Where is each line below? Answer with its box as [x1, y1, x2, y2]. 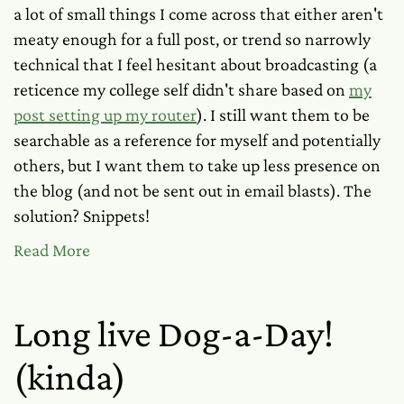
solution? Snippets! [14, 206, 150, 225]
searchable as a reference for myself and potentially [14, 130, 381, 150]
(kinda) [14, 355, 126, 398]
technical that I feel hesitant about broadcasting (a [14, 54, 377, 74]
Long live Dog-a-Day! [14, 312, 334, 354]
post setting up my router [14, 105, 197, 124]
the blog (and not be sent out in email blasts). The [14, 180, 372, 200]
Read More [14, 240, 90, 260]
